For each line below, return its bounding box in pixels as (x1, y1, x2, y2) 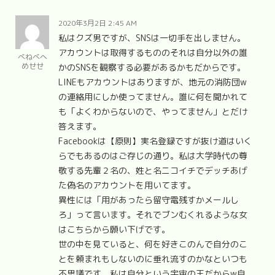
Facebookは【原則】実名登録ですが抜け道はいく (58, 134, 252, 147)
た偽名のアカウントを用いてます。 (58, 179, 196, 191)
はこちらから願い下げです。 (58, 223, 170, 235)
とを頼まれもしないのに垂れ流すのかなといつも (58, 252, 247, 265)
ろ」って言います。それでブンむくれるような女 (58, 208, 247, 220)
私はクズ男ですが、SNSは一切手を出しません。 (58, 31, 246, 44)
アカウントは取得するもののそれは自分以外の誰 (58, 46, 247, 58)
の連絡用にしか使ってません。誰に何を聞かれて (58, 90, 247, 103)
